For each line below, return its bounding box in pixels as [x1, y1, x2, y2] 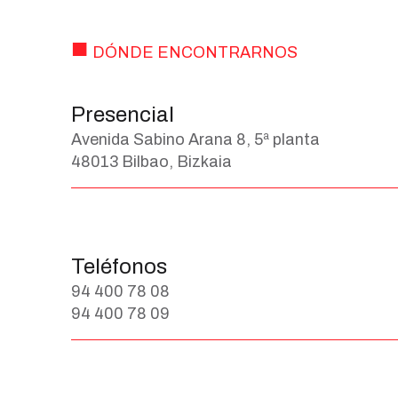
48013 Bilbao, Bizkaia [71, 153, 232, 171]
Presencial [71, 103, 174, 127]
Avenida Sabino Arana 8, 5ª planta [71, 131, 320, 149]
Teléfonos [71, 255, 167, 279]
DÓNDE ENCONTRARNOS [92, 44, 298, 62]
